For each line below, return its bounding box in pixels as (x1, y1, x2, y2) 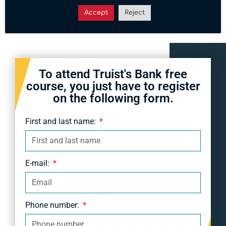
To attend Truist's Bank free (39, 67, 187, 81)
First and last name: (25, 116, 98, 126)
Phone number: (25, 200, 81, 210)
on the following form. (52, 91, 174, 105)
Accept (84, 9, 108, 17)
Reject (124, 9, 145, 17)
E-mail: (25, 158, 51, 168)
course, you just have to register (26, 79, 200, 93)
